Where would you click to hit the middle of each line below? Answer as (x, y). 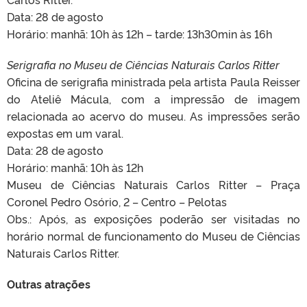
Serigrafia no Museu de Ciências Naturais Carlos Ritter (143, 65)
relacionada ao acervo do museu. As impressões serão (153, 116)
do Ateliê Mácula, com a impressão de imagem (153, 99)
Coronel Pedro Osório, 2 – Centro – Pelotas (117, 202)
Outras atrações (49, 284)
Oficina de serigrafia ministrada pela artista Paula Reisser (153, 82)
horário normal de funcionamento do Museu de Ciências (153, 236)
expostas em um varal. (65, 133)
